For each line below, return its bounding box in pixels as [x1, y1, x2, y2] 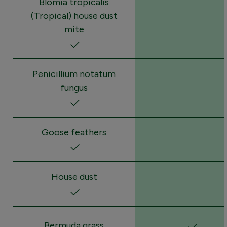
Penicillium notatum [32, 68, 116, 80]
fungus [60, 82, 88, 93]
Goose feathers [42, 126, 106, 138]
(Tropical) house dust [30, 10, 118, 21]
